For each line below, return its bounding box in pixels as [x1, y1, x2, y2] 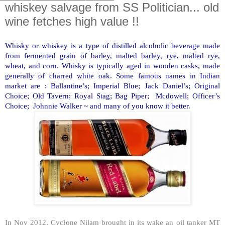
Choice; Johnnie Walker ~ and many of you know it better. [5, 101, 190, 110]
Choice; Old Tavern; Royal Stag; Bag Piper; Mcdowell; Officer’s [5, 91, 220, 100]
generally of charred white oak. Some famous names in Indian [5, 71, 220, 80]
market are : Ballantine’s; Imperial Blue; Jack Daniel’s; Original [5, 81, 220, 90]
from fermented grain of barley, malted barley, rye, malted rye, [5, 51, 220, 60]
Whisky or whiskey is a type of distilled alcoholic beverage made [5, 41, 220, 50]
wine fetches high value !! [5, 15, 139, 28]
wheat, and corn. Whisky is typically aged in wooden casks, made [5, 61, 220, 70]
